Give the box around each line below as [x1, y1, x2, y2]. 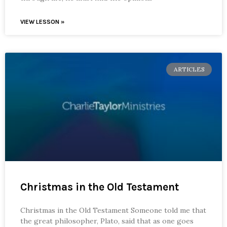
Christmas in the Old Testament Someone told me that [20, 205, 206, 215]
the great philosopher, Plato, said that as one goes [20, 216, 194, 225]
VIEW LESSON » [20, 18, 64, 25]
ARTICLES [173, 65, 205, 73]
